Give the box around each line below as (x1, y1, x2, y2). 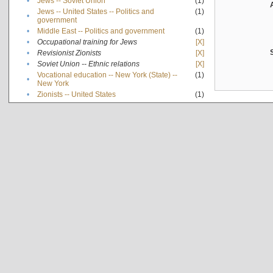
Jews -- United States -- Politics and (37, 7, 154, 16)
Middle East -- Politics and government (37, 26, 165, 35)
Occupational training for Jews (37, 37, 137, 46)
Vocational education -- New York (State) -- (37, 70, 177, 79)
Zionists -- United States (37, 90, 116, 99)
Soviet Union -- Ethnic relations (37, 59, 140, 68)
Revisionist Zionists (37, 48, 101, 57)
